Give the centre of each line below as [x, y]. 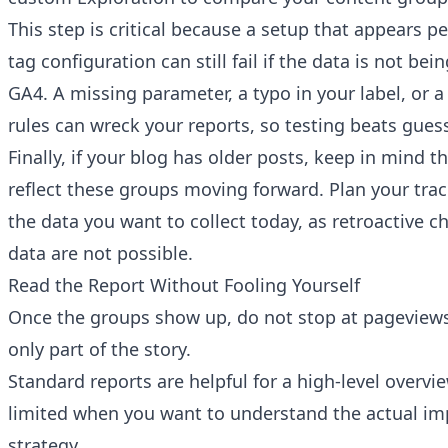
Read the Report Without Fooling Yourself [184, 285]
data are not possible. [100, 253]
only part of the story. [99, 349]
